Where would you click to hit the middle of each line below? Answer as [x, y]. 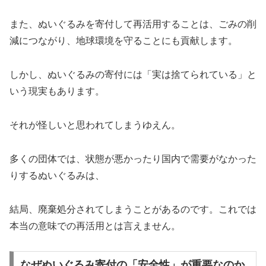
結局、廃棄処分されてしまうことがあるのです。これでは [133, 209]
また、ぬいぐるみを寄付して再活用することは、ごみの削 [133, 24]
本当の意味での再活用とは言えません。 [95, 226]
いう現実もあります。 [57, 91]
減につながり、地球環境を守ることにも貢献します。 [123, 41]
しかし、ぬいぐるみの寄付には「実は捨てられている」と [133, 75]
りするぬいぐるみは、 [57, 175]
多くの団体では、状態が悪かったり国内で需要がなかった [133, 159]
